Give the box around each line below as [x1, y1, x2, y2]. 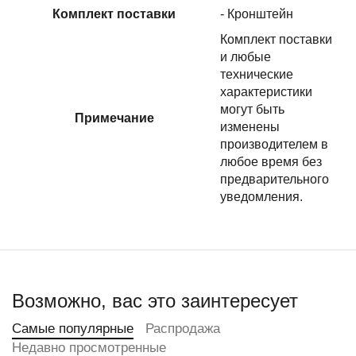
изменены [220, 120, 280, 133]
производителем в [220, 137, 328, 151]
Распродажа [145, 321, 220, 336]
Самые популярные [12, 321, 133, 336]
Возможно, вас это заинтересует [12, 290, 298, 311]
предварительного [220, 172, 329, 186]
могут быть [220, 103, 284, 116]
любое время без [220, 155, 322, 168]
